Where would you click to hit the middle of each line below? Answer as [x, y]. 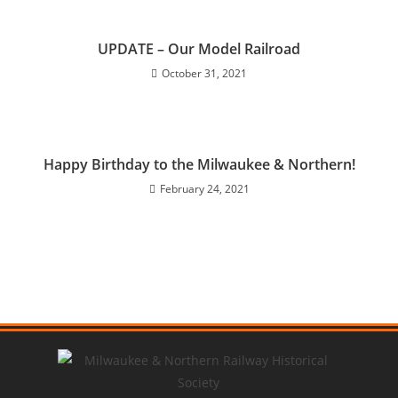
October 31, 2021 [204, 73]
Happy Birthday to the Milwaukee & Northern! [199, 164]
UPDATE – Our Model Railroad [199, 49]
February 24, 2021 [204, 189]
